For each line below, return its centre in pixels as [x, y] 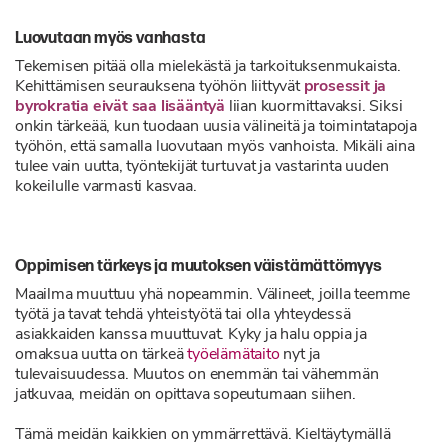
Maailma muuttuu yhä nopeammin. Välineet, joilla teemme [213, 295]
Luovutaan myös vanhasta [110, 38]
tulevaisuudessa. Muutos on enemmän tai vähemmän [197, 375]
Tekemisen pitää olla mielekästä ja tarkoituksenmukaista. [208, 67]
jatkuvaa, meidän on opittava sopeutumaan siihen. [185, 395]
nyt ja [300, 355]
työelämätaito [233, 355]
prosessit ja [345, 87]
